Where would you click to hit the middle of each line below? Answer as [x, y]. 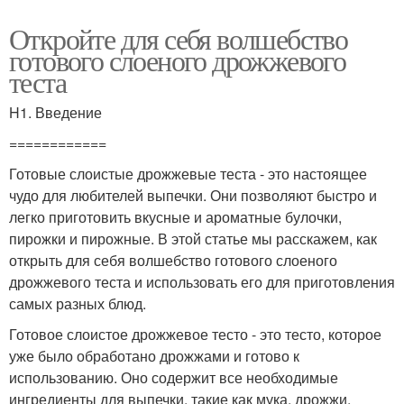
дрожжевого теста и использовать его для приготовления [202, 282]
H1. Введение [55, 113]
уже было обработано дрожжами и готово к [154, 356]
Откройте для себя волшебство [179, 39]
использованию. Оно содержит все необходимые [174, 378]
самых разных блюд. [78, 304]
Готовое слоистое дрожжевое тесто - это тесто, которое [195, 335]
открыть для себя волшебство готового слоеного [173, 261]
